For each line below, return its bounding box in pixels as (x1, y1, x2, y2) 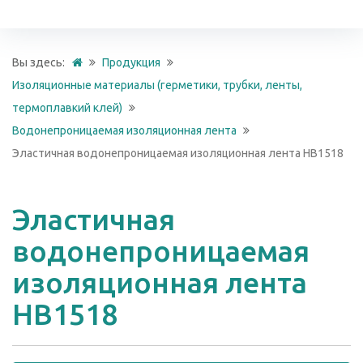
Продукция (102, 56, 160, 69)
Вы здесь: (12, 56, 70, 69)
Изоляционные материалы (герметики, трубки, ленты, (12, 79, 302, 92)
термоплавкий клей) (12, 101, 122, 114)
